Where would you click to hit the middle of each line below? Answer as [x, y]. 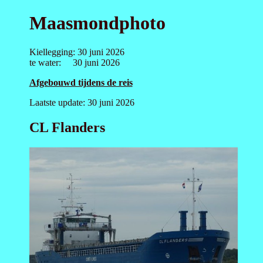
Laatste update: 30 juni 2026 [82, 102]
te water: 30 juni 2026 [74, 62]
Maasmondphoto [97, 23]
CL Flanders [67, 127]
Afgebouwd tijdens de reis [81, 82]
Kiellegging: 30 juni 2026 [77, 52]
